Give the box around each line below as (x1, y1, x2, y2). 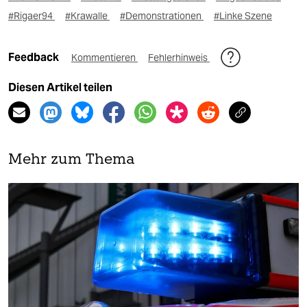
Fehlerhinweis (148, 51, 210, 64)
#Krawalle (65, 9, 110, 22)
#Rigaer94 (8, 9, 55, 22)
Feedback (8, 50, 61, 64)
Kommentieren (71, 51, 138, 64)
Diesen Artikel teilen (8, 80, 112, 94)
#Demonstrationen (120, 9, 204, 22)
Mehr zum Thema (8, 152, 135, 167)
